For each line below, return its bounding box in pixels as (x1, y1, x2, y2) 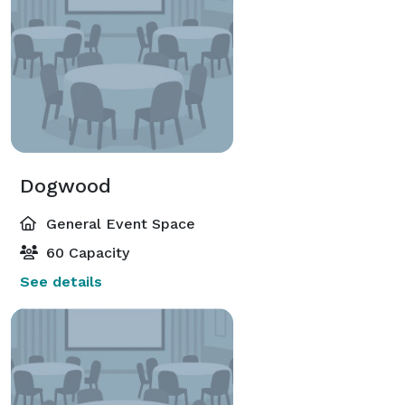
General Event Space (42, 214, 195, 232)
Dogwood (20, 174, 111, 197)
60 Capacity (42, 243, 129, 261)
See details (20, 272, 102, 290)
